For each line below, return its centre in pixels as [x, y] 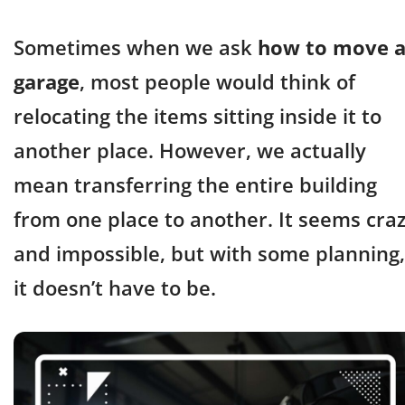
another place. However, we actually [190, 150]
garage [47, 81]
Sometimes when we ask [136, 47]
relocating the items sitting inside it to [198, 116]
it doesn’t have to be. [115, 287]
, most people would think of [217, 81]
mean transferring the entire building [195, 184]
